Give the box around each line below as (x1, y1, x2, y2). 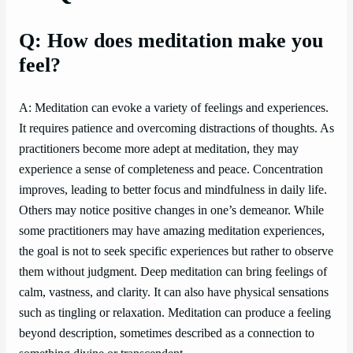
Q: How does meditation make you (19, 29, 323, 53)
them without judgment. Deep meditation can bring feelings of (19, 264, 327, 279)
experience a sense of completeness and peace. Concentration (19, 162, 323, 176)
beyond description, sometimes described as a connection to (19, 325, 314, 340)
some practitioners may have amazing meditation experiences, (19, 223, 325, 238)
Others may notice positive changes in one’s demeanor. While (19, 203, 324, 217)
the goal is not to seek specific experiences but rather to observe (19, 243, 333, 258)
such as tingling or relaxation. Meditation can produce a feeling (19, 305, 331, 320)
